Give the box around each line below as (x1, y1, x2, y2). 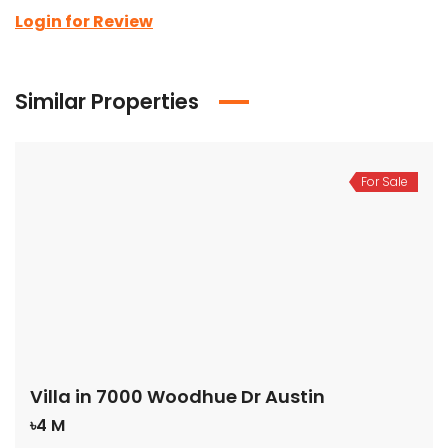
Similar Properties (15, 87, 199, 116)
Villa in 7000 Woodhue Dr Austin (30, 383, 325, 409)
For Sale (361, 173, 408, 190)
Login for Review (15, 10, 153, 33)
